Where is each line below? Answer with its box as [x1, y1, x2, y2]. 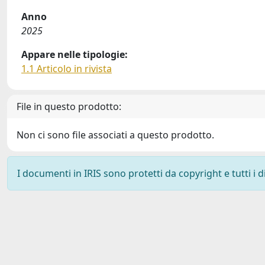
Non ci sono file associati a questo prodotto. [17, 128, 214, 141]
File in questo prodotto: [17, 100, 121, 113]
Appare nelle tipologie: [21, 48, 128, 61]
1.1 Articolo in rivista [21, 62, 112, 75]
